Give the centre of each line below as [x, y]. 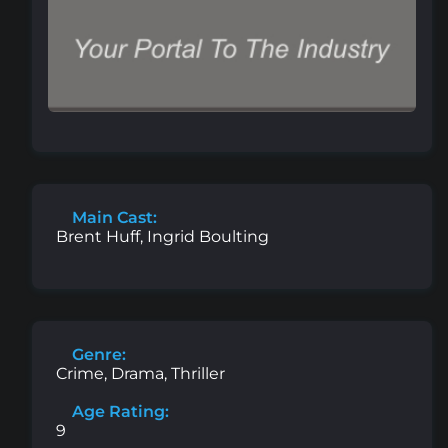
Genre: [97, 354]
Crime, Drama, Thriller [140, 373]
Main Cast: [112, 217]
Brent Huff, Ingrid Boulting [162, 236]
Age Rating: [118, 411]
